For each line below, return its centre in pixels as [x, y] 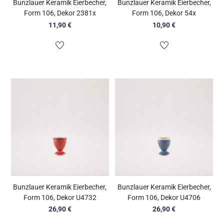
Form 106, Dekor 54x [164, 13]
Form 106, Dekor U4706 [164, 197]
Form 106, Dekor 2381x [60, 13]
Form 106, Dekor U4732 [60, 197]
